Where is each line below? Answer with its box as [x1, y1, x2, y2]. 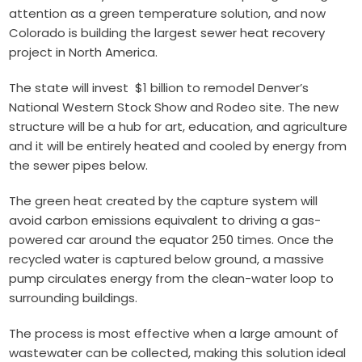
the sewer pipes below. [9, 157, 152, 175]
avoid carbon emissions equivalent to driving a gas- [9, 212, 322, 229]
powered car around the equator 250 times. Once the [9, 231, 335, 249]
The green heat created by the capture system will [9, 192, 318, 210]
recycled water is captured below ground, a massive [9, 250, 325, 268]
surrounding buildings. [9, 289, 141, 307]
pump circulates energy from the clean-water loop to [9, 270, 335, 288]
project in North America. [9, 44, 162, 61]
